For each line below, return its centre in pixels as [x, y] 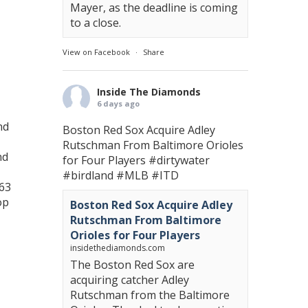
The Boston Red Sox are [132, 265]
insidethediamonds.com [118, 248]
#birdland [88, 175]
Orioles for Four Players [135, 235]
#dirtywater [179, 160]
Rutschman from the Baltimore [150, 295]
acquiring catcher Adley [130, 280]
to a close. [96, 23]
